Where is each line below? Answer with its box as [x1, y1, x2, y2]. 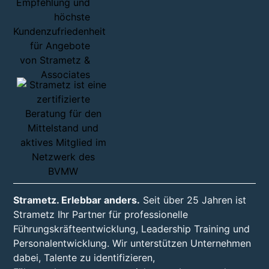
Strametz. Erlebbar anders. [13, 194, 141, 207]
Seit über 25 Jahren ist [140, 194, 247, 207]
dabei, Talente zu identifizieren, [13, 252, 156, 264]
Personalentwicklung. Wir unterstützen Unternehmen [13, 237, 252, 250]
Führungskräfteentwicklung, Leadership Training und [13, 223, 250, 235]
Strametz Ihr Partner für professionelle [13, 208, 189, 221]
